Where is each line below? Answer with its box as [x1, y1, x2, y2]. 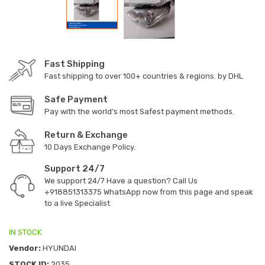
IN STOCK [9, 227, 41, 237]
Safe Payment [44, 93, 108, 105]
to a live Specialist [44, 198, 110, 208]
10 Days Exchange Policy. [44, 142, 135, 151]
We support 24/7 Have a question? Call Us [44, 176, 198, 185]
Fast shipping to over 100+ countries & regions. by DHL [44, 71, 243, 80]
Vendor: [9, 243, 41, 253]
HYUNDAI [41, 243, 76, 253]
